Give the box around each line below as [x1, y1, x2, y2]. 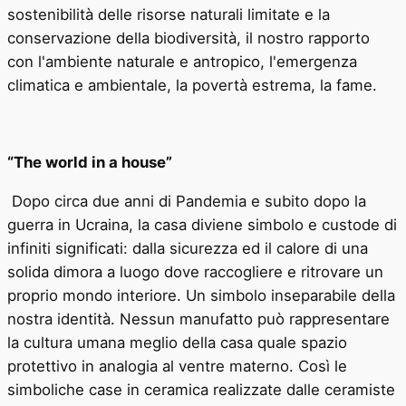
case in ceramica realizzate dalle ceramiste [89, 380, 395, 399]
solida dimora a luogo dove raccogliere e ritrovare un [7, 262, 383, 281]
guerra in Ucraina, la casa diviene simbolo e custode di [7, 215, 397, 234]
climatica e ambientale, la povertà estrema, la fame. [7, 75, 377, 94]
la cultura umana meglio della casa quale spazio [7, 333, 347, 352]
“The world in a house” [7, 153, 172, 172]
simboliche [7, 380, 89, 399]
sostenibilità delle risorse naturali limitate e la [7, 5, 330, 24]
